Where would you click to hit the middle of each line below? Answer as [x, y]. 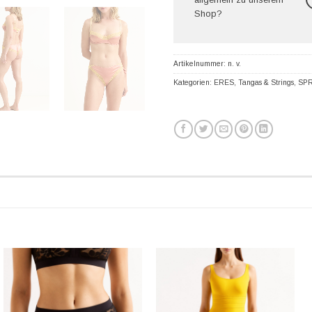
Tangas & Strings [266, 82]
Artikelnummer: [201, 63]
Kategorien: [194, 82]
